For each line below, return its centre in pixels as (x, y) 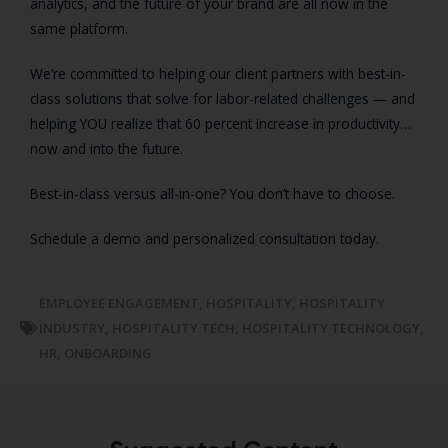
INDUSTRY (72, 327)
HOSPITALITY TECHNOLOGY (331, 327)
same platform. (79, 28)
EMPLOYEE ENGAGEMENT (119, 302)
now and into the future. (106, 148)
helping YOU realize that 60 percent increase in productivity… (220, 123)
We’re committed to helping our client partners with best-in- (218, 73)
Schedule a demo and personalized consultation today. (204, 238)
